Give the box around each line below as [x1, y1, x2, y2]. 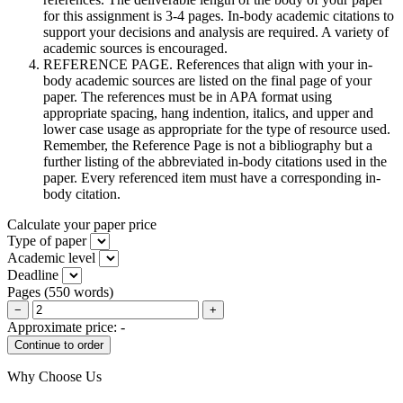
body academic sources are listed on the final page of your [43, 72, 372, 88]
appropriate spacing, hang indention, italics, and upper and [43, 104, 373, 121]
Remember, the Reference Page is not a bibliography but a [43, 137, 372, 153]
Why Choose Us [7, 368, 102, 384]
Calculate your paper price [7, 216, 157, 232]
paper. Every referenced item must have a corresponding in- [43, 169, 381, 185]
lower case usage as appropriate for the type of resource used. [43, 121, 390, 137]
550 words [49, 283, 109, 300]
